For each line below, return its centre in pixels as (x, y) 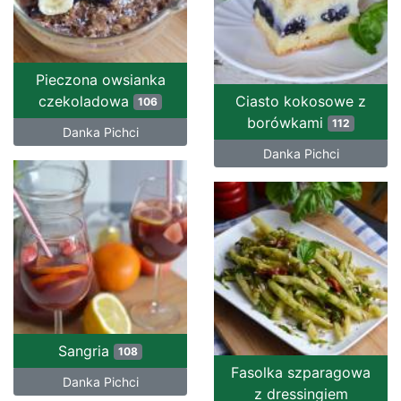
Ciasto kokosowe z (301, 101)
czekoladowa (86, 101)
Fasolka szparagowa (301, 372)
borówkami (288, 122)
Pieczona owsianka (100, 79)
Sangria (86, 350)
